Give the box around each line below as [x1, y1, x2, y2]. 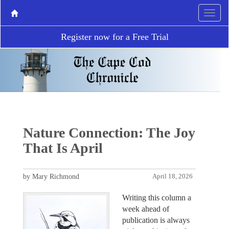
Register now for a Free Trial [60, 32, 169, 42]
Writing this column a [122, 193, 191, 202]
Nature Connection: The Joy [22, 124, 195, 141]
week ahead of [122, 204, 169, 213]
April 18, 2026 [152, 172, 193, 180]
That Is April [22, 140, 103, 156]
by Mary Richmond [22, 172, 79, 180]
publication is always [122, 215, 190, 224]
